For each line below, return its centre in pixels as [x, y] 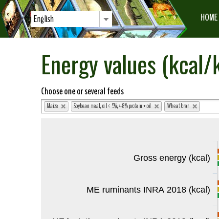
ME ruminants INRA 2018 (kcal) [148, 190]
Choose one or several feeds [82, 91]
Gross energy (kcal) [172, 158]
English [44, 19]
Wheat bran [178, 106]
